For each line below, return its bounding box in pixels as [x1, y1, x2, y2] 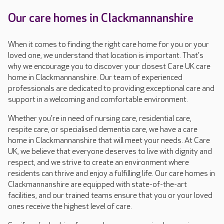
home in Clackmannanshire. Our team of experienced [8, 73, 182, 83]
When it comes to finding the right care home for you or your [8, 40, 209, 50]
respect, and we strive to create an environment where [8, 158, 189, 168]
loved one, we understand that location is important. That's [8, 51, 203, 61]
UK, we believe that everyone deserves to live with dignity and [8, 147, 212, 157]
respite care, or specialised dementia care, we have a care [8, 125, 197, 135]
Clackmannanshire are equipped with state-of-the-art [8, 180, 187, 190]
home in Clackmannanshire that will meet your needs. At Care [8, 136, 210, 146]
